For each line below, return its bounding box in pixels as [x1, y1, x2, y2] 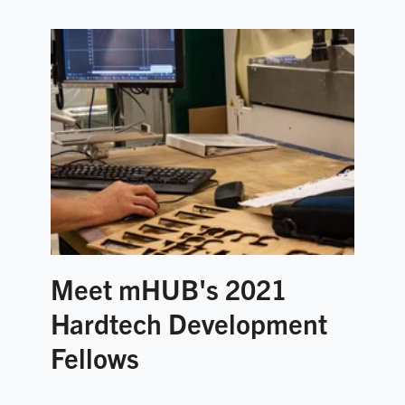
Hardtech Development [51, 305, 327, 340]
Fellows [51, 339, 139, 374]
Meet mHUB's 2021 [51, 270, 287, 306]
